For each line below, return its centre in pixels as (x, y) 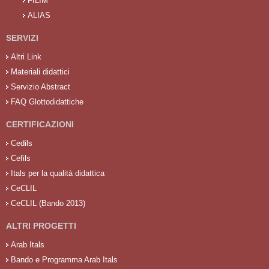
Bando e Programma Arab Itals (64, 259)
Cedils (22, 143)
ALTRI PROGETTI (41, 225)
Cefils (21, 158)
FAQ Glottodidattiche (47, 101)
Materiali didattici (40, 71)
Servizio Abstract (41, 86)
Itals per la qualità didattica (58, 173)
